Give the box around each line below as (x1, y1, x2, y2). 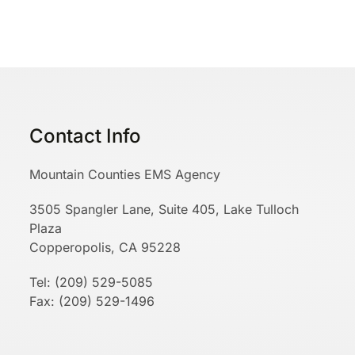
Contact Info (29, 124, 142, 147)
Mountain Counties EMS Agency (29, 166, 221, 182)
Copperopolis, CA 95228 (29, 239, 181, 255)
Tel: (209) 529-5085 (29, 274, 154, 290)
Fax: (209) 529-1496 (29, 293, 155, 309)
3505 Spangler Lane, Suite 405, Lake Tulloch (29, 201, 300, 217)
